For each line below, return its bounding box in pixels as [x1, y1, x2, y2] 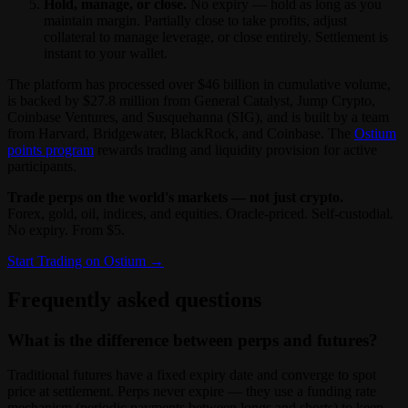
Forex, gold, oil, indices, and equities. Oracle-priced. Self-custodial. [7, 205, 393, 221]
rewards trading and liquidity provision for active [94, 141, 377, 158]
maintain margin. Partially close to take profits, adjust [44, 12, 347, 28]
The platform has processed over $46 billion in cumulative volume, [7, 76, 391, 92]
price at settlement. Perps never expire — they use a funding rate [7, 383, 376, 400]
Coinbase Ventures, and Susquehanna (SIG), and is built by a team [7, 108, 389, 125]
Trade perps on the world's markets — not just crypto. [7, 189, 343, 205]
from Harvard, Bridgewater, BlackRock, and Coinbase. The [7, 125, 354, 141]
